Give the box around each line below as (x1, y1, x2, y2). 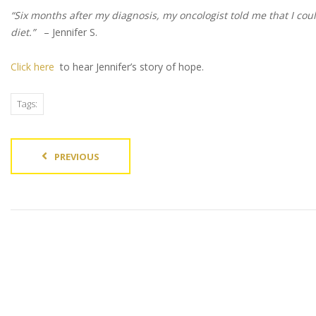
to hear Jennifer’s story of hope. (54, 60, 204, 73)
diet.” (11, 25, 44, 39)
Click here (11, 60, 54, 73)
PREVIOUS (54, 150, 99, 163)
